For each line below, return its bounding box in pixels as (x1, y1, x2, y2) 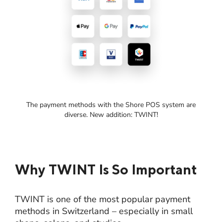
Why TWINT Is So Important (15, 161, 197, 177)
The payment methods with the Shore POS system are (26, 100, 196, 110)
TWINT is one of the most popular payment (15, 193, 190, 205)
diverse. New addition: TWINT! (64, 110, 158, 119)
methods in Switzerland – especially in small (15, 205, 193, 217)
